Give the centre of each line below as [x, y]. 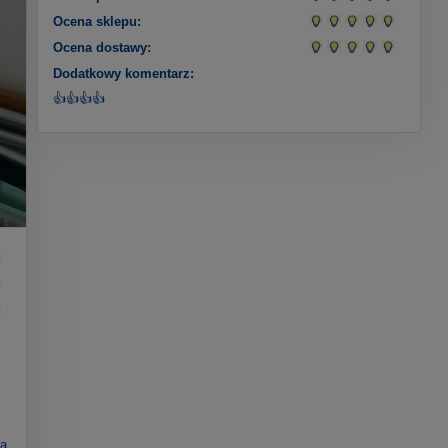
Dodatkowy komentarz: [124, 73]
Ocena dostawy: [102, 47]
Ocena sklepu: [97, 21]
